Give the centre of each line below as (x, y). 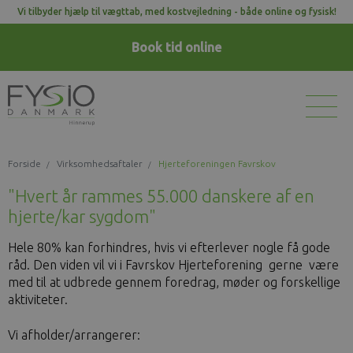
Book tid (158, 47)
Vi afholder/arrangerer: (74, 335)
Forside (24, 163)
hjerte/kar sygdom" (82, 216)
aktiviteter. (38, 299)
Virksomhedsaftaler (100, 163)
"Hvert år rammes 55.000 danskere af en (161, 196)
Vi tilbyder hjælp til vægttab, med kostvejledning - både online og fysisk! (176, 11)
